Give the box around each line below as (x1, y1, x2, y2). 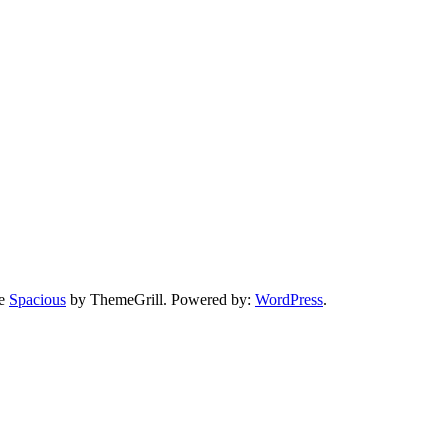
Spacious (9, 291, 66, 309)
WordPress (255, 291, 323, 309)
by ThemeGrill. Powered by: (66, 291, 255, 309)
